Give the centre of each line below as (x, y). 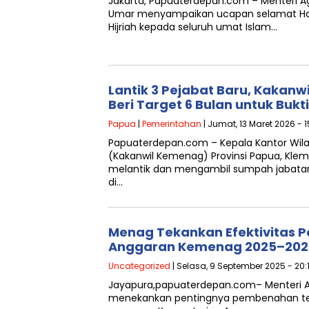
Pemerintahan (172, 124)
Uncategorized (139, 266)
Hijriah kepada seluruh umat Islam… (193, 27)
